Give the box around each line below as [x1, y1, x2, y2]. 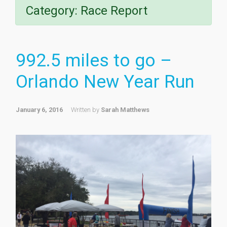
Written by [71, 106, 101, 113]
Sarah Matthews [101, 106, 149, 113]
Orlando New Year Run [16, 71, 195, 92]
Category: [26, 4, 81, 18]
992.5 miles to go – [16, 50, 172, 71]
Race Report [81, 4, 147, 18]
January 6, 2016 [16, 106, 63, 113]
